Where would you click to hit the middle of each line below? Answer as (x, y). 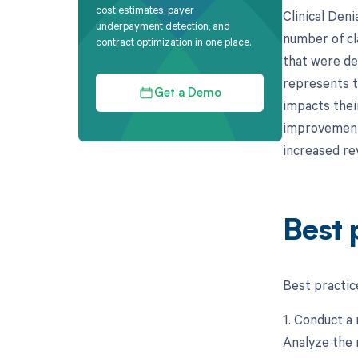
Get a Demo (187, 93)
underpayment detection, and (163, 26)
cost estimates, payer (145, 10)
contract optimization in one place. (174, 42)
